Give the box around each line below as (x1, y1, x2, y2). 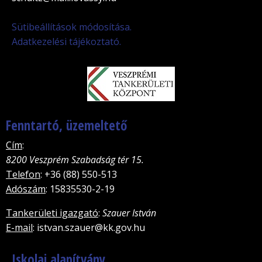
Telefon (6, 167, 40, 181)
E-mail (6, 220, 33, 234)
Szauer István (102, 206, 156, 219)
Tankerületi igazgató (6, 206, 98, 219)
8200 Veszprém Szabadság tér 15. (6, 153, 144, 166)
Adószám (6, 182, 46, 195)
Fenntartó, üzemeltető (6, 115, 127, 135)
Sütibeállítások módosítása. (12, 20, 132, 33)
